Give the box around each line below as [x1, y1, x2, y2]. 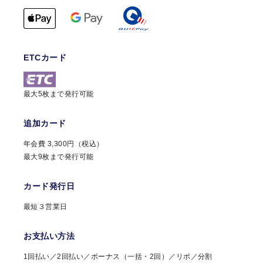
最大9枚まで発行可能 [23, 152, 94, 161]
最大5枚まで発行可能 [23, 89, 94, 98]
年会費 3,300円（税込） [23, 139, 104, 148]
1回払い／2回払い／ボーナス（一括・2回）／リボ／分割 [23, 252, 213, 261]
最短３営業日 [23, 202, 68, 211]
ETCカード [23, 52, 67, 62]
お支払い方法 [23, 231, 75, 241]
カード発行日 [23, 181, 75, 191]
